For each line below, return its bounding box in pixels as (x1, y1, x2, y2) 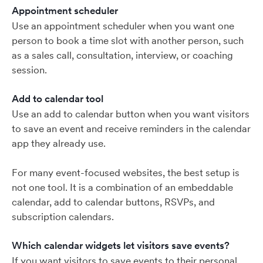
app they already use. (12, 137, 106, 150)
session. (12, 63, 47, 76)
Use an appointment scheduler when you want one (12, 19, 234, 32)
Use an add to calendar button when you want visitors (12, 107, 249, 120)
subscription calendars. (12, 210, 114, 223)
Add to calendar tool (12, 92, 103, 105)
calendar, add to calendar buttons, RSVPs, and (12, 195, 215, 208)
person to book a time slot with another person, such (12, 34, 244, 47)
